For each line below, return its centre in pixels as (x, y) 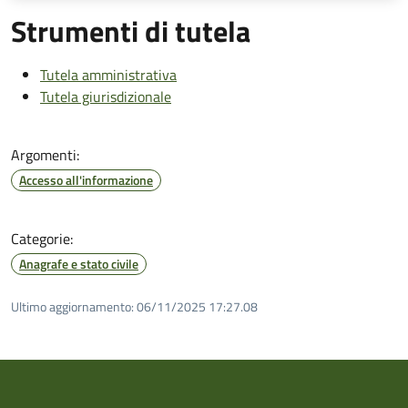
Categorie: (42, 238)
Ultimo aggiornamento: (72, 306)
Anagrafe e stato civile (79, 263)
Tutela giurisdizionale (106, 96)
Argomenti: (45, 154)
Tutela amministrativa (108, 74)
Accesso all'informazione (86, 179)
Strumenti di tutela (131, 31)
